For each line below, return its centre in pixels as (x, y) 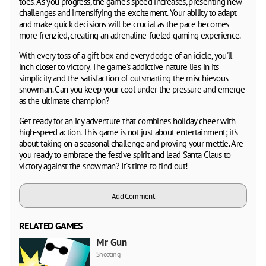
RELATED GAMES (51, 225)
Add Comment (133, 196)
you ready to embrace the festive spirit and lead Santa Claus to (125, 154)
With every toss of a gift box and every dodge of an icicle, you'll (126, 55)
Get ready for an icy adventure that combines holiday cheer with (127, 121)
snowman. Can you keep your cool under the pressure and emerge (132, 89)
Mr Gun (112, 242)
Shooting (108, 254)
